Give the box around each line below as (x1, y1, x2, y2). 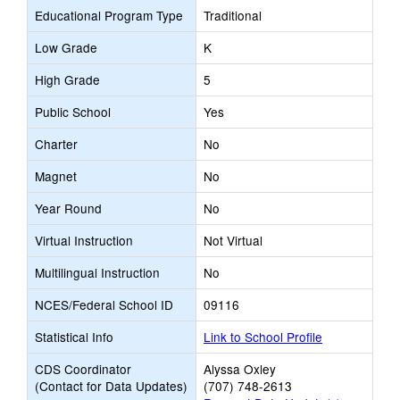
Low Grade (35, 38, 97, 56)
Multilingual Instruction (35, 263, 160, 281)
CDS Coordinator (35, 360, 131, 378)
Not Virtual (204, 231, 262, 249)
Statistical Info (35, 328, 113, 346)
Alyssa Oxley (204, 360, 276, 378)
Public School (35, 103, 111, 121)
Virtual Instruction (35, 231, 133, 249)
